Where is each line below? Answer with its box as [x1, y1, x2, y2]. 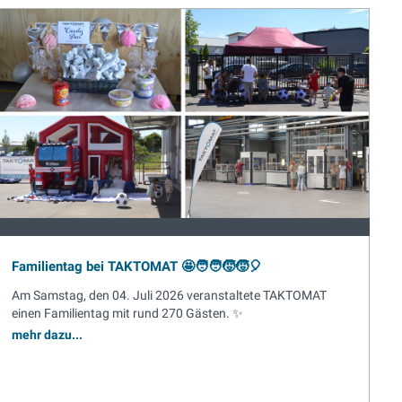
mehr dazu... [12, 328, 83, 342]
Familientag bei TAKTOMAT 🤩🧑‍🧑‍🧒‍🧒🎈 [12, 258, 262, 275]
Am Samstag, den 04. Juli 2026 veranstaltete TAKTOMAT [12, 288, 327, 302]
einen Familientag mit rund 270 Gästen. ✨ [12, 306, 243, 320]
